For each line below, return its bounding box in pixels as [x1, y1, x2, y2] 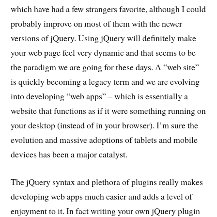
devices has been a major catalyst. [11, 148, 128, 160]
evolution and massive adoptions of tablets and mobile [11, 134, 198, 146]
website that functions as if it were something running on [11, 105, 206, 117]
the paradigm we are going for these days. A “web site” [11, 61, 200, 73]
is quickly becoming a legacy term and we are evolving [11, 76, 200, 88]
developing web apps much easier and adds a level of [11, 190, 193, 202]
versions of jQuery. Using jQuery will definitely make [11, 32, 197, 44]
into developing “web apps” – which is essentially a [11, 90, 188, 102]
